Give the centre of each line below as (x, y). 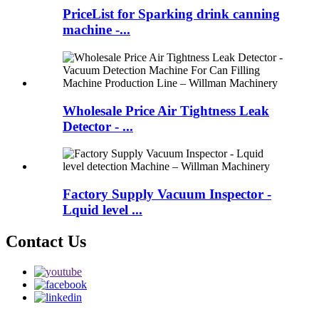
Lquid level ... (103, 210)
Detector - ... (98, 126)
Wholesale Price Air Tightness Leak (166, 110)
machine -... (96, 30)
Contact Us (46, 242)
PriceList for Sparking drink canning (171, 14)
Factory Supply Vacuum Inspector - (167, 194)
